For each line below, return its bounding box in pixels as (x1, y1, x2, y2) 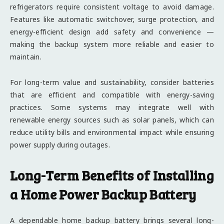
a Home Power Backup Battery (10, 185, 196, 204)
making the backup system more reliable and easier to (10, 39, 214, 49)
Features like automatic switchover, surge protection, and (10, 14, 214, 24)
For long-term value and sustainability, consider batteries (10, 77, 214, 87)
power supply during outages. (10, 140, 110, 150)
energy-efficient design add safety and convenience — (10, 27, 214, 37)
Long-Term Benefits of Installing (10, 166, 214, 185)
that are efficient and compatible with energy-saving (10, 90, 214, 100)
